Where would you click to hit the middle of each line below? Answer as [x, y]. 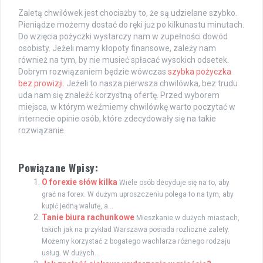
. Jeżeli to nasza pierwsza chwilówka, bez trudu [150, 83]
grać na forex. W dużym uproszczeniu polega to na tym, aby [138, 194]
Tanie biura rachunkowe [88, 217]
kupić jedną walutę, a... [77, 206]
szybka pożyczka [200, 71]
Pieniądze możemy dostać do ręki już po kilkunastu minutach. [131, 24]
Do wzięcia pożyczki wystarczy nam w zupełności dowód [123, 36]
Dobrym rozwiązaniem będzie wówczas [93, 71]
